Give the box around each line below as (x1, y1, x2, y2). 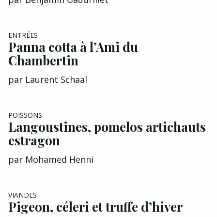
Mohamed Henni (25, 154, 93, 166)
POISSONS (8, 110, 42, 120)
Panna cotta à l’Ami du (8, 38, 138, 56)
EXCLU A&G (168, 188, 201, 197)
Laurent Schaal (25, 74, 87, 86)
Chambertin (8, 52, 78, 69)
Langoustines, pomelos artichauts (8, 118, 206, 136)
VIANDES (8, 190, 37, 200)
